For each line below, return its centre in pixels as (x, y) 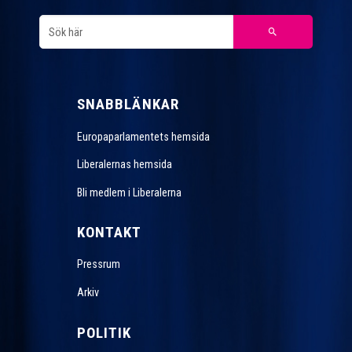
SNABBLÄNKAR (128, 104)
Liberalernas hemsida (124, 165)
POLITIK (104, 332)
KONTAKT (109, 233)
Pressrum (98, 264)
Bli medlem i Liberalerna (129, 192)
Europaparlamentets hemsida (143, 136)
